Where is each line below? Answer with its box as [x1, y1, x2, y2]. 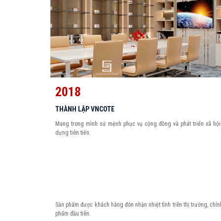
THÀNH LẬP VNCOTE [55, 105, 114, 113]
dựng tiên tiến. [55, 129, 91, 136]
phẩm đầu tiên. [55, 210, 91, 218]
